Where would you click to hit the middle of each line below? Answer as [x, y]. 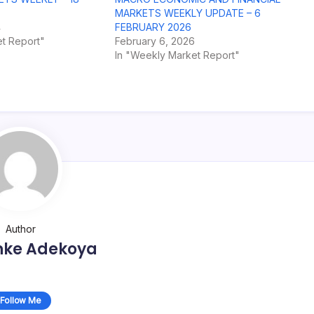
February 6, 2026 [155, 41]
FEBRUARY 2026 [153, 27]
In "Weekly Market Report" [177, 55]
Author [20, 229]
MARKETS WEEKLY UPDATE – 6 [187, 13]
